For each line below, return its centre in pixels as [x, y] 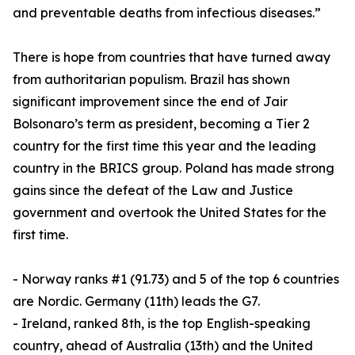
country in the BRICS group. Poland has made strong [174, 168]
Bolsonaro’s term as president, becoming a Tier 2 [161, 124]
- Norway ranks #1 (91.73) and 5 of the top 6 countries [176, 279]
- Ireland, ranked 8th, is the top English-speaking [162, 324]
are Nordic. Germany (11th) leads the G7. [136, 302]
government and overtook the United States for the [170, 213]
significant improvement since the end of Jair [150, 102]
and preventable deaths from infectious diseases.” [167, 13]
